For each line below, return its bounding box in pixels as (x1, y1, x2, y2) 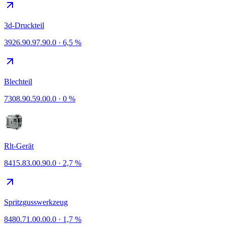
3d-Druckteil (4, 21, 44, 30)
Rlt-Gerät (4, 142, 34, 150)
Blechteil (4, 77, 32, 86)
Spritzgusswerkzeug (4, 198, 68, 206)
